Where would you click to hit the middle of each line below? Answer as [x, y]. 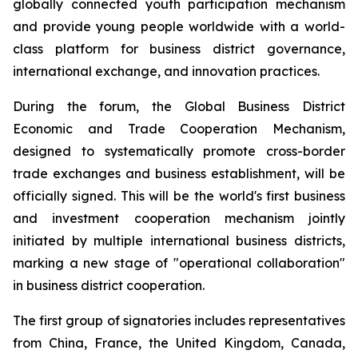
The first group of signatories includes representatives [179, 320]
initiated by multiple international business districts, [179, 241]
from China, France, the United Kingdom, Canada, [179, 343]
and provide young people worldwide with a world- [179, 26]
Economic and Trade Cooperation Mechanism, [179, 129]
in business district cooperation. [109, 285]
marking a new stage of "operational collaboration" [179, 263]
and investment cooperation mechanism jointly [179, 218]
